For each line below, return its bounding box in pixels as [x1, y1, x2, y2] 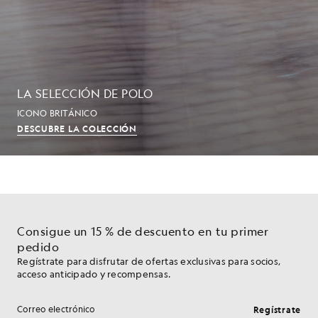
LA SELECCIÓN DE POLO [17, 86, 153, 102]
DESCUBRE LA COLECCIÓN [17, 123, 137, 135]
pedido [17, 239, 59, 254]
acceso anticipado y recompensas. [17, 268, 170, 280]
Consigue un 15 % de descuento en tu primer [17, 224, 268, 238]
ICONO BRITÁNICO [17, 107, 97, 119]
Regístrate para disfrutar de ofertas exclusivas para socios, [17, 255, 280, 267]
